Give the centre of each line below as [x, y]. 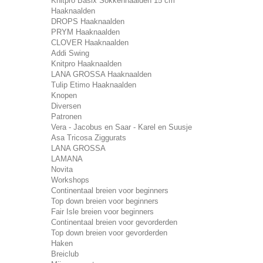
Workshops [70, 180]
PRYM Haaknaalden [85, 32]
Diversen [66, 106]
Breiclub [65, 254]
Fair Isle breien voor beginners [102, 212]
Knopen [64, 95]
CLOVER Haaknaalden [90, 43]
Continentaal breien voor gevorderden [114, 222]
